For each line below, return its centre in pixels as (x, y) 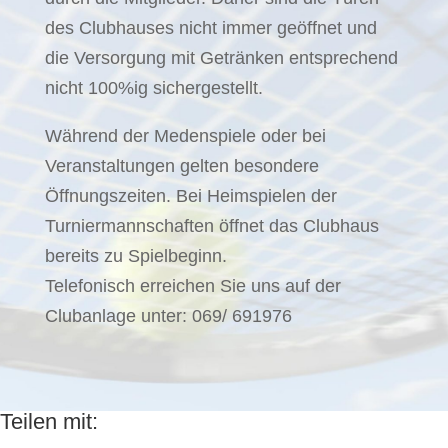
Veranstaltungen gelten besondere (181, 165)
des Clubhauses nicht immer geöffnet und (210, 27)
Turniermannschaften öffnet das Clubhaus (211, 225)
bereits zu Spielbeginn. (135, 255)
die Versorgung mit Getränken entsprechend (221, 57)
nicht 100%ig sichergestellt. (153, 87)
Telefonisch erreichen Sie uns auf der (192, 285)
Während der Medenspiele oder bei (185, 135)
